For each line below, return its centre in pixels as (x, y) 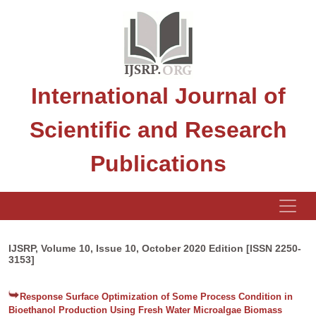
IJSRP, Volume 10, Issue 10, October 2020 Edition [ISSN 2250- (155, 248)
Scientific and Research (158, 130)
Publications (158, 164)
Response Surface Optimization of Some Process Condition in (156, 297)
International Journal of (158, 96)
